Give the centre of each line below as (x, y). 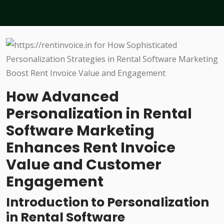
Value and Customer (84, 165)
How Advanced (62, 97)
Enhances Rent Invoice (91, 148)
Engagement (55, 182)
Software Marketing (80, 131)
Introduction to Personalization (107, 202)
